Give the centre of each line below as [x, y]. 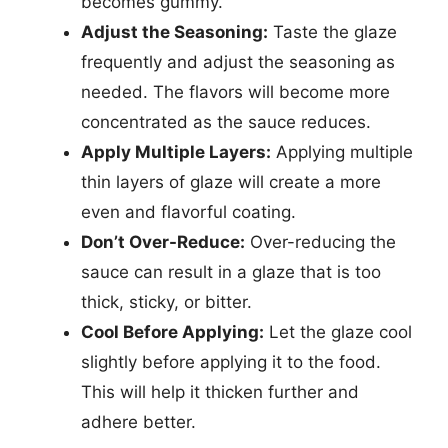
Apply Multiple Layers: [176, 152]
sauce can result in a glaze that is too [231, 272]
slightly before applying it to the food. [231, 362]
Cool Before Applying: [172, 332]
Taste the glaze [332, 32]
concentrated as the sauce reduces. [226, 122]
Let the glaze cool [338, 332]
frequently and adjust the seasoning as [238, 62]
